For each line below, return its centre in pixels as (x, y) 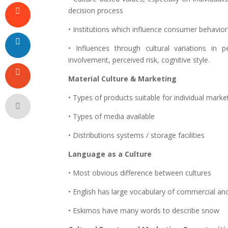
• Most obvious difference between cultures (140, 173)
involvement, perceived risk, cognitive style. (139, 60)
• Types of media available (112, 116)
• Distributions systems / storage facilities (137, 135)
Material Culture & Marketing (123, 79)
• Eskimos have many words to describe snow (144, 210)
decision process (96, 10)
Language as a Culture (110, 154)
